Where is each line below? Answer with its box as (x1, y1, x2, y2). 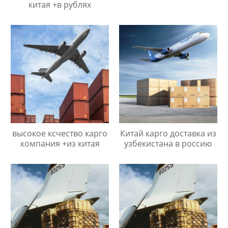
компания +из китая (20, 137, 100, 149)
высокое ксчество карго (12, 127, 108, 139)
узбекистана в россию (124, 137, 212, 149)
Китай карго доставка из (120, 127, 216, 139)
